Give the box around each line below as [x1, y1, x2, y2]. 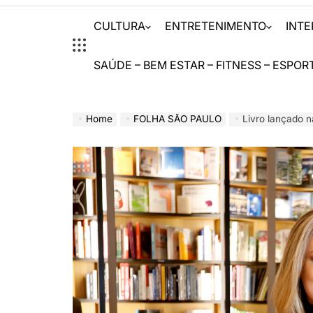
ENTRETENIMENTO [165, 19, 267, 33]
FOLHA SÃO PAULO [133, 113, 222, 124]
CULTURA [94, 19, 146, 33]
